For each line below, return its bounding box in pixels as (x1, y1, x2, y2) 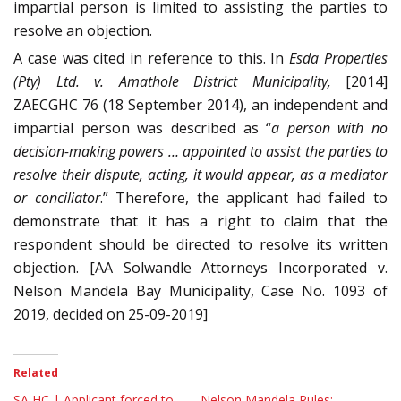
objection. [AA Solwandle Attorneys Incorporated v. (13, 258, 388, 278)
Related (13, 365, 58, 381)
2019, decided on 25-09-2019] (13, 304, 208, 325)
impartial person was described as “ (13, 118, 272, 139)
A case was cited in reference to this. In (13, 48, 290, 69)
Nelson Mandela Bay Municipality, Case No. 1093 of (13, 281, 388, 302)
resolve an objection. (13, 21, 152, 41)
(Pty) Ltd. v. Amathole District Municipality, (13, 72, 331, 92)
